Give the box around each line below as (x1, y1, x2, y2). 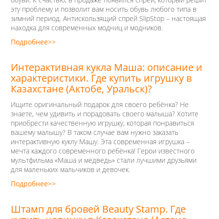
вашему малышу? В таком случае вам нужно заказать (11, 128, 178, 137)
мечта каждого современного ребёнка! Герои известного (11, 146, 195, 155)
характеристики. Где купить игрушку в (11, 71, 192, 85)
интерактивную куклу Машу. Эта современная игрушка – (11, 137, 190, 146)
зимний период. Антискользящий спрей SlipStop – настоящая (11, 14, 206, 23)
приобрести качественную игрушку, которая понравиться (11, 118, 194, 128)
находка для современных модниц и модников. (11, 23, 163, 32)
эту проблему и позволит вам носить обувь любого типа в (11, 4, 197, 14)
